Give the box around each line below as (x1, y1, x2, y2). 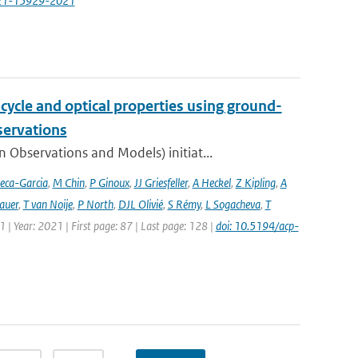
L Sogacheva (205, 197, 261, 212)
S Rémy (167, 197, 201, 212)
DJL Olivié (117, 197, 163, 212)
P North (77, 197, 113, 212)
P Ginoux (89, 175, 129, 190)
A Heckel (192, 175, 231, 190)
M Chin (52, 175, 85, 190)
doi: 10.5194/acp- (215, 218, 299, 233)
